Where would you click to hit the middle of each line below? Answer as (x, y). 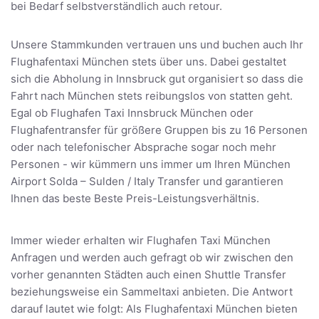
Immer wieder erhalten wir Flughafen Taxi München (141, 240)
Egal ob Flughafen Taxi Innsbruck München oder (132, 113)
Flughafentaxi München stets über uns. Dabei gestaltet (148, 61)
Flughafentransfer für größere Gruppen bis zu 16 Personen (159, 130)
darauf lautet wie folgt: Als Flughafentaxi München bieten (154, 308)
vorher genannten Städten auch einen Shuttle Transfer (148, 274)
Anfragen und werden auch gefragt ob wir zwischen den (152, 257)
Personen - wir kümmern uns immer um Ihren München (151, 164)
